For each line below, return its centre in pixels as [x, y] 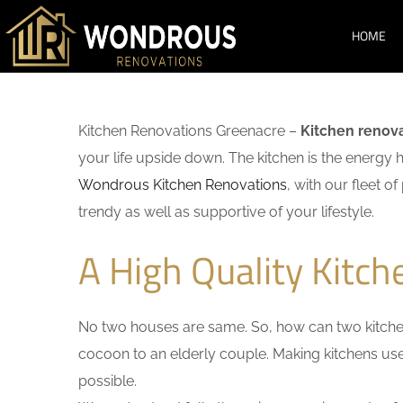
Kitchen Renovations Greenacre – [189, 131]
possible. [107, 381]
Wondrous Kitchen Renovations [183, 185]
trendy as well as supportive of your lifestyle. [226, 212]
